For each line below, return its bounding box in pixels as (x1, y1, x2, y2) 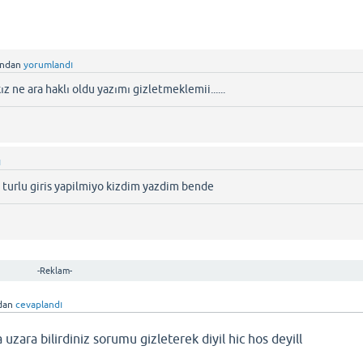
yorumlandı (23, 59, 74, 70)
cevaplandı (15, 299, 63, 310)
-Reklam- (36, 266, 72, 275)
